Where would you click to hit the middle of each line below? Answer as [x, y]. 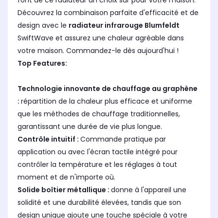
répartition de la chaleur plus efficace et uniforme [107, 101]
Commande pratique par [123, 139]
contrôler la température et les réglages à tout [97, 165]
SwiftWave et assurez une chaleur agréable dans [101, 38]
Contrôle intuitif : [49, 139]
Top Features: [42, 64]
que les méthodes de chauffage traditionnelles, [99, 114]
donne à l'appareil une [149, 190]
